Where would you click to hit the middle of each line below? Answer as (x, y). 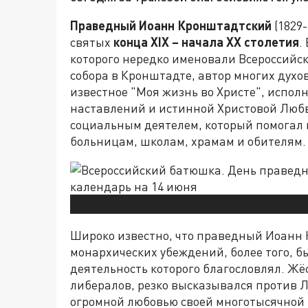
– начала (198, 42)
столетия (270, 42)
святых (92, 42)
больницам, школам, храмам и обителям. (188, 141)
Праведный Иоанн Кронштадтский (171, 26)
